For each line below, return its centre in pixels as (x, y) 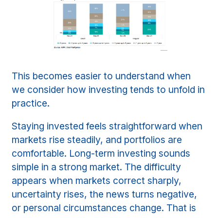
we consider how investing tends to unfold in (109, 90)
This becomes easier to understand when (101, 76)
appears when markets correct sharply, (97, 181)
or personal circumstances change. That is (104, 208)
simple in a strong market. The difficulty (97, 167)
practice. (31, 103)
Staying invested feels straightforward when (107, 126)
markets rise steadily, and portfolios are (97, 140)
